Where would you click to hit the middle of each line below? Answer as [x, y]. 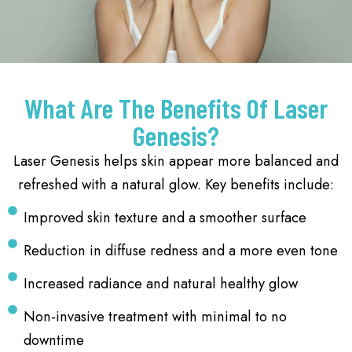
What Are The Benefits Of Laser [176, 107]
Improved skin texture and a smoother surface [165, 217]
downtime [54, 339]
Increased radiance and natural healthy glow [161, 283]
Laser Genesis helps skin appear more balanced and [176, 160]
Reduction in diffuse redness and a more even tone [181, 250]
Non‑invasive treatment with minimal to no [155, 316]
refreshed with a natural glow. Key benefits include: [176, 184]
